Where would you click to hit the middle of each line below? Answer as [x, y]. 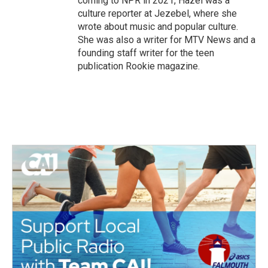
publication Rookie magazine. [139, 66]
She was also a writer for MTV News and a [167, 39]
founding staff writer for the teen [146, 53]
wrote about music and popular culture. [158, 26]
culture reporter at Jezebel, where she [157, 13]
